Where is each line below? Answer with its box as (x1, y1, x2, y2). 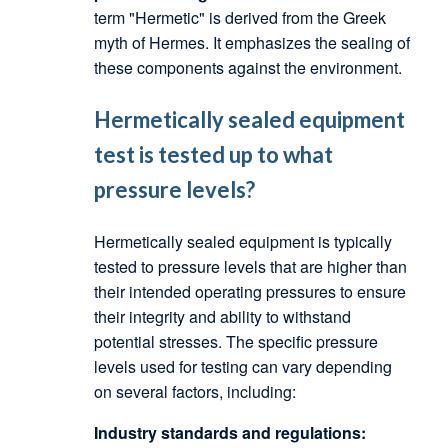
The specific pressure (225, 330, 378, 353)
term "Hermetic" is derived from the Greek (93, 6, 386, 29)
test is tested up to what (93, 141, 333, 168)
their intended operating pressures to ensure (93, 280, 406, 303)
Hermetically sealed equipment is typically (93, 230, 392, 253)
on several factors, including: (93, 380, 296, 403)
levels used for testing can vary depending (93, 355, 392, 378)
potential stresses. (93, 330, 226, 353)
